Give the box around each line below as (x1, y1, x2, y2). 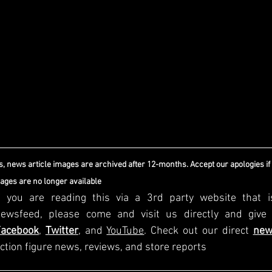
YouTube (106, 224, 144, 237)
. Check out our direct (144, 224, 249, 237)
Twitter (45, 224, 78, 237)
